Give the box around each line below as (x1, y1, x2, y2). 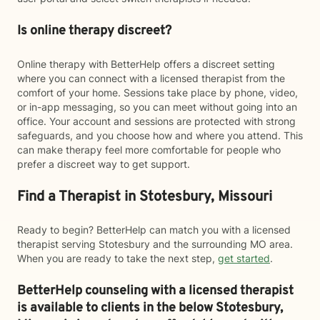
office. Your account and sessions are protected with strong (17, 115, 296, 127)
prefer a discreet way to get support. (17, 158, 190, 170)
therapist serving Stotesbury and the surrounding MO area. (17, 238, 293, 250)
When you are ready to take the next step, (17, 252, 218, 264)
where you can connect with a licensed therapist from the (17, 72, 285, 84)
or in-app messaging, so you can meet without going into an (17, 101, 297, 113)
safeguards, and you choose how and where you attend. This (17, 129, 303, 141)
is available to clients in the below (17, 300, 216, 316)
